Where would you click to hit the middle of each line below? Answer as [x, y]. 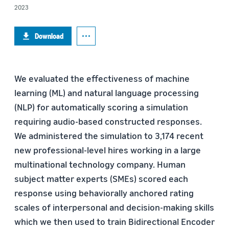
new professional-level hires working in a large [108, 150]
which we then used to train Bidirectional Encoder [114, 221]
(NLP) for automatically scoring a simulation [101, 107]
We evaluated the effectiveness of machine [102, 78]
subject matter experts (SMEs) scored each [101, 178]
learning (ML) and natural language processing [107, 93]
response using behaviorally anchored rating [104, 193]
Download [49, 36]
